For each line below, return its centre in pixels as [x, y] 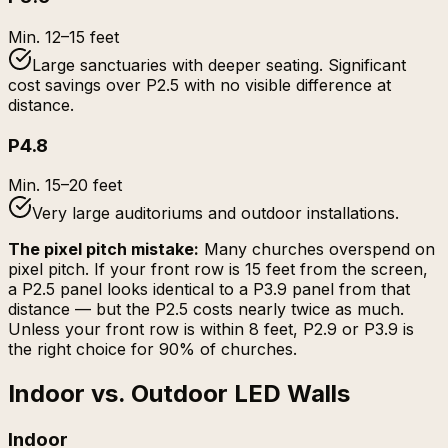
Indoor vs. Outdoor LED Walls [179, 394]
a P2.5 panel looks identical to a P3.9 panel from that [209, 289]
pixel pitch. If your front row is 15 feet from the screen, [218, 269]
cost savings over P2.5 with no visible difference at [199, 84]
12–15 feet [82, 36]
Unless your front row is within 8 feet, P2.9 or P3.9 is [211, 329]
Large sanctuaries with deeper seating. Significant [219, 64]
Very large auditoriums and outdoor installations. [215, 213]
